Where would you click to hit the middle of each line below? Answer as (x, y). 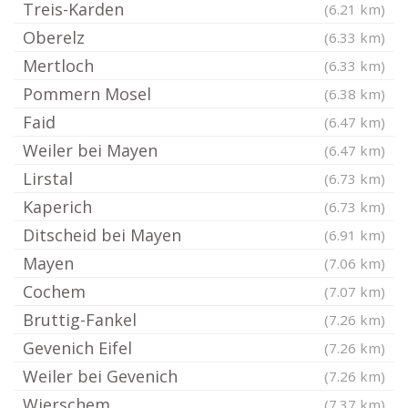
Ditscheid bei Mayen (102, 235)
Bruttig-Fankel (80, 320)
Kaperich (57, 207)
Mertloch (58, 66)
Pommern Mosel (87, 94)
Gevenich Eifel (77, 348)
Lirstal (48, 178)
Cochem (54, 291)
